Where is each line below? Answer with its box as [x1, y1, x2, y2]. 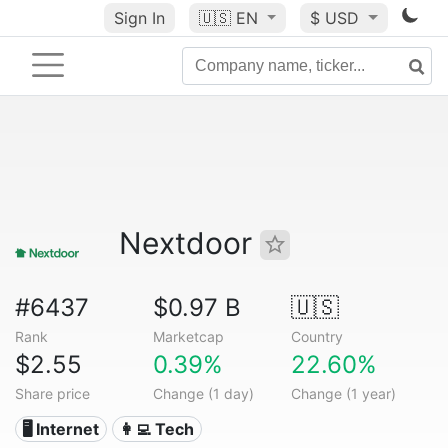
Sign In [113, 8, 165, 28]
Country [290, 328, 343, 345]
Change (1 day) [152, 385, 254, 402]
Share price [15, 385, 90, 402]
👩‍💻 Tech [119, 419, 195, 439]
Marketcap [152, 328, 224, 345]
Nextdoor [119, 225, 260, 261]
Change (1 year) [290, 385, 396, 402]
